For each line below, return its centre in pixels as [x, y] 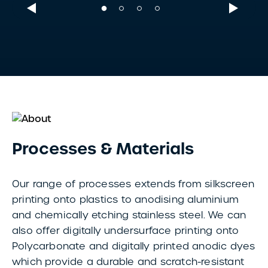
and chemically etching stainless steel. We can [129, 215]
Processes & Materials [103, 149]
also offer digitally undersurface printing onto [126, 231]
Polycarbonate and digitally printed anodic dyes [134, 246]
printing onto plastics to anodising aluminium [126, 200]
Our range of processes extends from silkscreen [133, 184]
